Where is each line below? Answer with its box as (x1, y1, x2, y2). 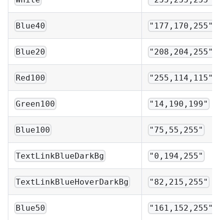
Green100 (16, 99, 55, 109)
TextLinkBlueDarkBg (16, 151, 105, 161)
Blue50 (16, 203, 46, 213)
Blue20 (16, 47, 46, 56)
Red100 (16, 73, 46, 82)
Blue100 (16, 125, 51, 135)
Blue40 (16, 21, 46, 30)
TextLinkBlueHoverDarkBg (16, 177, 129, 187)
